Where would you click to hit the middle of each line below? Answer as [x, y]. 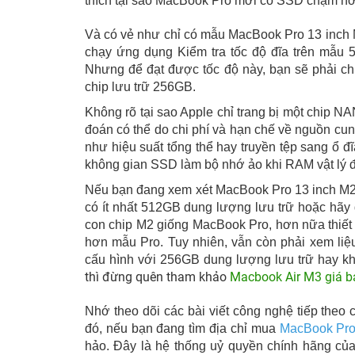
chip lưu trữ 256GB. [140, 87]
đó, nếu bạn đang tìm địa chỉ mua [182, 328]
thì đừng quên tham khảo [157, 277]
